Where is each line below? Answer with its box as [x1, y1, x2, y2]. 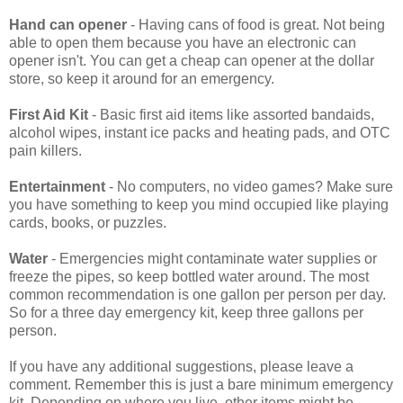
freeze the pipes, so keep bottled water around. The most [9, 268, 369, 284]
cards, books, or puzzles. [9, 214, 166, 230]
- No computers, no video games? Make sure [105, 178, 393, 194]
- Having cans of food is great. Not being [127, 16, 385, 32]
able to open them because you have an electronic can [9, 34, 356, 50]
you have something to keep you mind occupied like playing [9, 196, 389, 212]
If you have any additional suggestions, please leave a [9, 358, 354, 374]
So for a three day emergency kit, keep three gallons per [9, 304, 363, 320]
